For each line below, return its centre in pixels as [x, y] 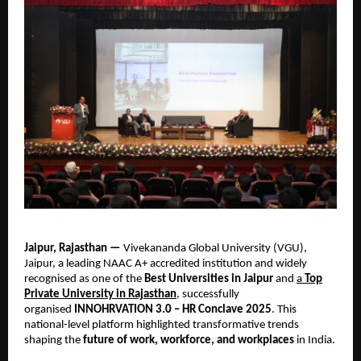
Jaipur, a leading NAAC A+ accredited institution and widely [166, 264]
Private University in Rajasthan [100, 295]
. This [284, 310]
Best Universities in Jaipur [209, 279]
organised [49, 310]
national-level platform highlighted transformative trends [162, 325]
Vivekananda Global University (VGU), [214, 249]
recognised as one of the [84, 279]
